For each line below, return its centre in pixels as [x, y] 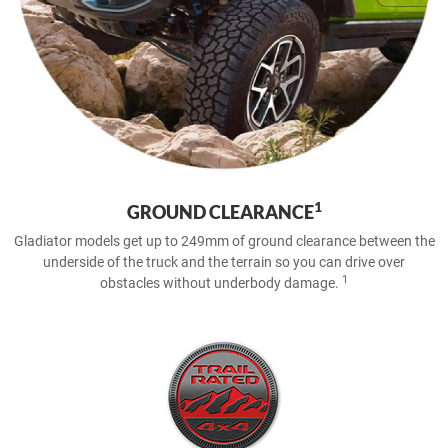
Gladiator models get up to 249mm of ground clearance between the [224, 241]
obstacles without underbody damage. [221, 283]
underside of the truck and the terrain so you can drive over [224, 262]
